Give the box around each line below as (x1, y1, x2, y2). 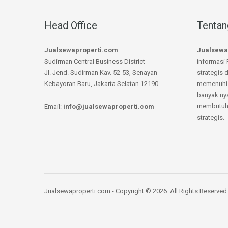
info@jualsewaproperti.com (63, 102, 154, 110)
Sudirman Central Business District (44, 57, 145, 65)
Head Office (44, 19, 97, 32)
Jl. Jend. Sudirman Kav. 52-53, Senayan (44, 68, 157, 76)
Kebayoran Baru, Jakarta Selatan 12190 (44, 79, 158, 88)
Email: (44, 102, 63, 110)
